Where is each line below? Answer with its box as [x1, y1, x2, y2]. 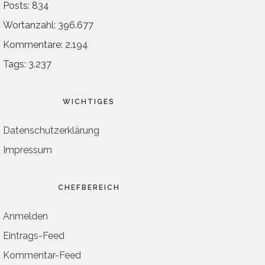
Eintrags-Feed [3, 230, 64, 242]
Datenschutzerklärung [3, 125, 99, 137]
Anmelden [3, 211, 48, 222]
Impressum [3, 144, 52, 156]
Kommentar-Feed [3, 250, 81, 261]
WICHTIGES [63, 98, 115, 106]
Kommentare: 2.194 [3, 39, 88, 51]
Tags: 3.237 [3, 59, 51, 70]
